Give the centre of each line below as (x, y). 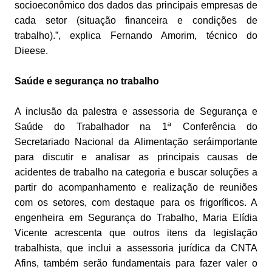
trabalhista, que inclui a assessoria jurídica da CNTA (136, 248)
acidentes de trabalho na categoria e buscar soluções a (136, 172)
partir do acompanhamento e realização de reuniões (136, 188)
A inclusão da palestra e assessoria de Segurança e (136, 112)
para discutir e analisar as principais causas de (136, 157)
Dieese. (31, 51)
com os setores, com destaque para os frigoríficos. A (136, 203)
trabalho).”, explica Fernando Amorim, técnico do (136, 36)
